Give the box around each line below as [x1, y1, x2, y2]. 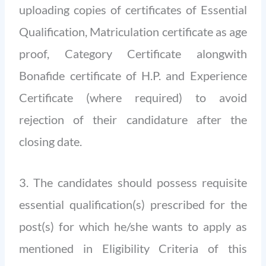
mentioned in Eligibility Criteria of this [19, 241, 247, 256]
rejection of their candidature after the [19, 112, 247, 127]
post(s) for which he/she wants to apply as [19, 219, 247, 234]
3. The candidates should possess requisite [19, 175, 247, 190]
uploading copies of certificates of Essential [19, 2, 247, 17]
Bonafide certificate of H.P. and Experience [19, 68, 247, 83]
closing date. [19, 134, 83, 149]
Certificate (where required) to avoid [19, 90, 247, 105]
